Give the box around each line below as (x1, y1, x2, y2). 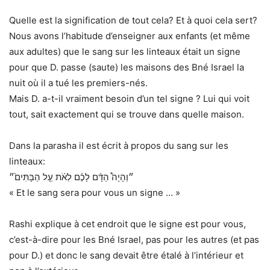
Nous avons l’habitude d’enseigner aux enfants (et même (9, 30, 250, 42)
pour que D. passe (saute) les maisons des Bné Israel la (9, 61, 244, 73)
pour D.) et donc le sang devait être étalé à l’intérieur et (9, 249, 243, 261)
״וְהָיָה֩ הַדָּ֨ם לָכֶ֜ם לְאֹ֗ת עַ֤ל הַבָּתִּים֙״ (9, 171, 134, 183)
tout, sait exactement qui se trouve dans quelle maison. (9, 108, 244, 120)
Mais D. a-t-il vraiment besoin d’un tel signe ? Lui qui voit (9, 92, 250, 104)
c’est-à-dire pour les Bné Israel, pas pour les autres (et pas (9, 233, 259, 245)
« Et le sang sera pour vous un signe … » (9, 186, 180, 198)
